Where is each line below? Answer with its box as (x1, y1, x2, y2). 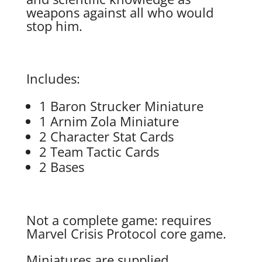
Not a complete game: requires (26, 211, 211, 229)
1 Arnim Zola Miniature (39, 112, 179, 130)
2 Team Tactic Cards (39, 143, 159, 161)
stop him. (26, 17, 82, 35)
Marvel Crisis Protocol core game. (26, 225, 226, 243)
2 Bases (39, 158, 84, 176)
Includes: (26, 70, 80, 88)
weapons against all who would (26, 4, 213, 22)
